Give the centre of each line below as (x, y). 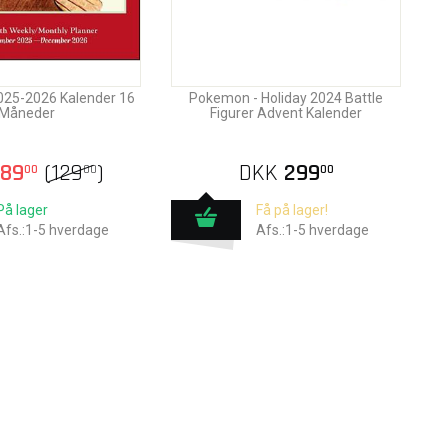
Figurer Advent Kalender (286, 113)
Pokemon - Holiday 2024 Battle (286, 98)
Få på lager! (292, 210)
